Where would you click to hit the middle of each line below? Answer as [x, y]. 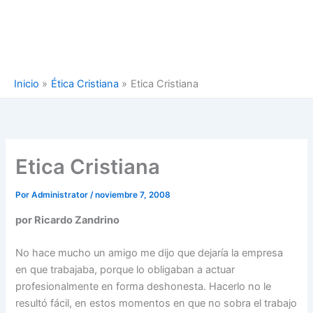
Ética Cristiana [85, 84]
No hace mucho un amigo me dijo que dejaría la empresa [150, 253]
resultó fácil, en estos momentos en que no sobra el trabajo [156, 304]
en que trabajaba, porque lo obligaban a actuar [125, 270]
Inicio [27, 84]
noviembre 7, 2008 [133, 195]
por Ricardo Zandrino [68, 220]
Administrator [61, 195]
